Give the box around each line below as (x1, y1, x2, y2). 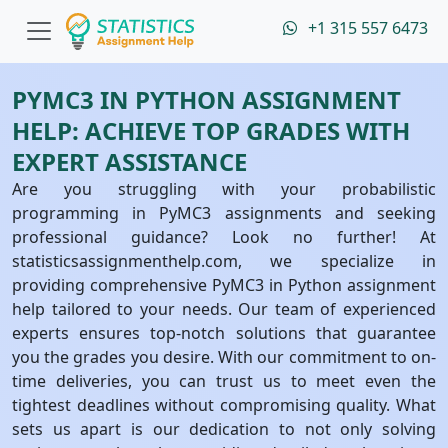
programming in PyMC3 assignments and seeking (12, 202, 436, 224)
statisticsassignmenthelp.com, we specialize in (12, 250, 436, 272)
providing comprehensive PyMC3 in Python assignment (12, 274, 436, 296)
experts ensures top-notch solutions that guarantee (12, 322, 436, 344)
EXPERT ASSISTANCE (12, 145, 247, 178)
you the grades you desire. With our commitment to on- (12, 346, 436, 368)
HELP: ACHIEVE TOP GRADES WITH (12, 114, 410, 147)
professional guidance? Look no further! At (12, 226, 436, 248)
